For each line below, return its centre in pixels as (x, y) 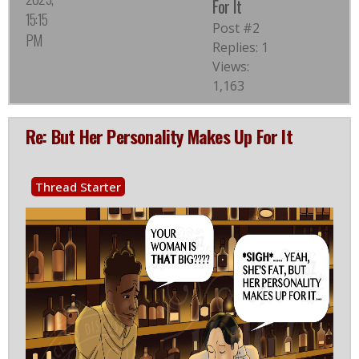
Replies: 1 (240, 48)
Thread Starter (78, 187)
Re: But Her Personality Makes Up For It (159, 137)
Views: (231, 67)
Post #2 (236, 28)
